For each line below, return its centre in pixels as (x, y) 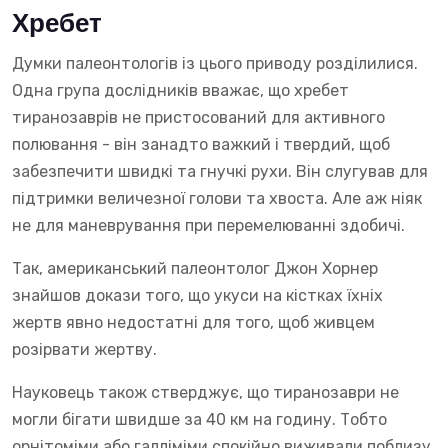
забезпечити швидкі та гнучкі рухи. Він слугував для (220, 172)
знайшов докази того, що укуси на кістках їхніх (197, 296)
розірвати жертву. (84, 350)
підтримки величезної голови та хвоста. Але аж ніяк (217, 199)
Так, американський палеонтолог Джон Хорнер (195, 269)
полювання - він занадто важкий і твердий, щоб (201, 145)
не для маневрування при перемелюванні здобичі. (208, 226)
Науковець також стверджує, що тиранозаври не (205, 393)
